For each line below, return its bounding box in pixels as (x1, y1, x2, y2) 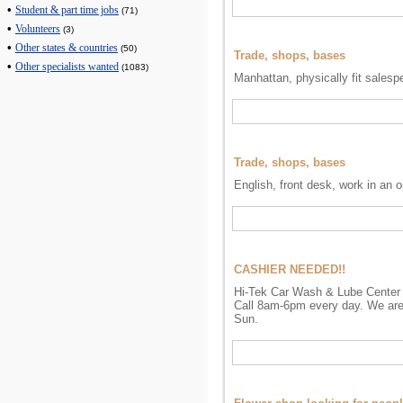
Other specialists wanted (15, 61, 119, 74)
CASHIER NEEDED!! (234, 263, 345, 276)
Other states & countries (15, 42, 118, 55)
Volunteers (15, 23, 60, 36)
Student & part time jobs (15, 4, 119, 17)
